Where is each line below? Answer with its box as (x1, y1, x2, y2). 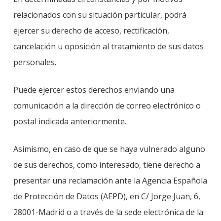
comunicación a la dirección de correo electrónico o (13, 100, 201, 111)
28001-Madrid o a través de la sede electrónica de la (13, 207, 203, 218)
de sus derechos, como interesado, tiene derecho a (13, 159, 200, 170)
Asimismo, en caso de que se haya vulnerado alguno (13, 144, 205, 154)
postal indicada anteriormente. (13, 116, 126, 127)
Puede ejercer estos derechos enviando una (13, 84, 175, 95)
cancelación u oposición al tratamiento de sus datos (13, 41, 204, 52)
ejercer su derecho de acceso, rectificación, (13, 25, 169, 36)
